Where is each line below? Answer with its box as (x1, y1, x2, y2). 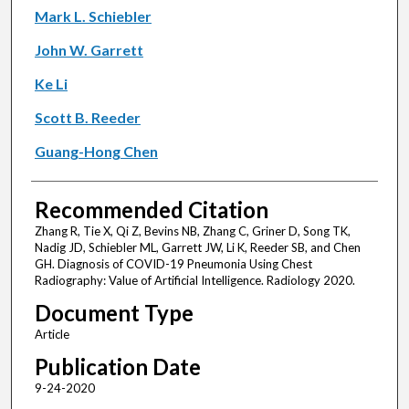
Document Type (34, 299, 194, 327)
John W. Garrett (34, 41, 143, 59)
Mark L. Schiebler (34, 7, 152, 26)
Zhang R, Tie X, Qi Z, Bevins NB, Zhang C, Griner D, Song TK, (34, 224, 351, 239)
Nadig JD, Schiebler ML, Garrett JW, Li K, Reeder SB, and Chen (34, 240, 361, 256)
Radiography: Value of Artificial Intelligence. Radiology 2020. (34, 273, 355, 288)
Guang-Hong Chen (34, 142, 158, 161)
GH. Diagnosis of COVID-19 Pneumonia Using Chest (34, 257, 312, 272)
